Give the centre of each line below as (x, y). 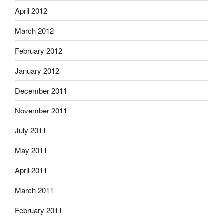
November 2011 (41, 110)
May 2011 (31, 150)
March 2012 (34, 30)
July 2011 (31, 130)
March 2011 (34, 190)
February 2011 (39, 210)
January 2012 (37, 70)
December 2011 (41, 90)
